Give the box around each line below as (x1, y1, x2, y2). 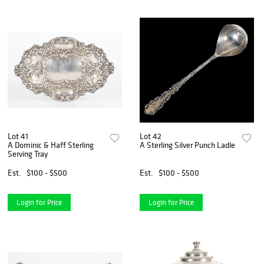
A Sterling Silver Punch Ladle (140, 139, 236, 150)
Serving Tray (8, 148, 48, 159)
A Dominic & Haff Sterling (8, 139, 94, 150)
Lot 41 (8, 130, 28, 141)
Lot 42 (140, 130, 162, 141)
